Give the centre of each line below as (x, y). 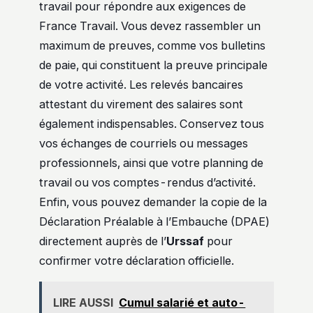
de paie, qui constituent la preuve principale (153, 65)
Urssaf (185, 241)
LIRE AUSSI (83, 303)
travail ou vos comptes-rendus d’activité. (147, 182)
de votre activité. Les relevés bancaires (141, 84)
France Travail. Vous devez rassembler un (150, 26)
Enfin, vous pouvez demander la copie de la (153, 202)
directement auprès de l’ (103, 241)
